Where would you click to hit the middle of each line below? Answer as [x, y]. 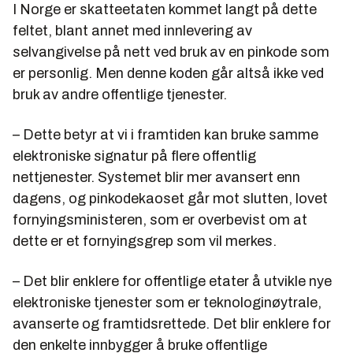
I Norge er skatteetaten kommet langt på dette [165, 10]
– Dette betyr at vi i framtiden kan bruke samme [165, 135]
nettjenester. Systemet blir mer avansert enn [156, 178]
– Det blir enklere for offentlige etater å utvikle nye [172, 282]
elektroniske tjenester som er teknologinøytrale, [167, 303]
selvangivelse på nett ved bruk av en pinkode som [171, 52]
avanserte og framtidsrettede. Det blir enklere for [172, 324]
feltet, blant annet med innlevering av [132, 31]
